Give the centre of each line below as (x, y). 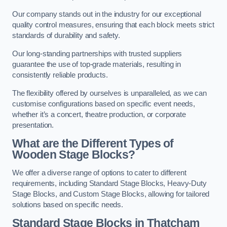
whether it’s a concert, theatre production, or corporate (99, 114)
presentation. (33, 125)
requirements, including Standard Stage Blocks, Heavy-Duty (109, 183)
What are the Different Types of (93, 144)
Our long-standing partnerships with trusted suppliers (97, 53)
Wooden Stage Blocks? (74, 155)
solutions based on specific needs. (68, 204)
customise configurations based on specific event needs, (104, 104)
